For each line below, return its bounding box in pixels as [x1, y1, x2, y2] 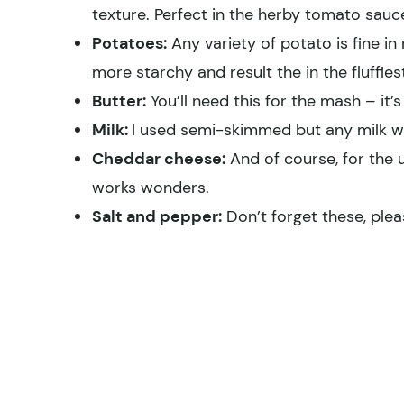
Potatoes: [92, 32, 167, 54]
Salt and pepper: [92, 205, 222, 227]
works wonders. [92, 176, 209, 198]
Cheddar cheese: [92, 147, 225, 170]
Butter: [92, 89, 146, 112]
